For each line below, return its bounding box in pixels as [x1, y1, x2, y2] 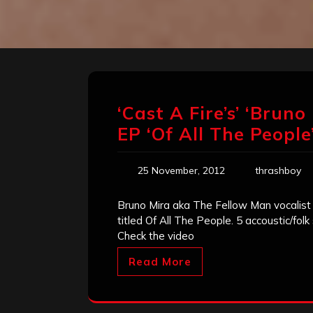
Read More [129, 255, 191, 269]
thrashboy [255, 164, 301, 177]
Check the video [117, 229, 194, 243]
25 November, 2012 [138, 164, 225, 177]
